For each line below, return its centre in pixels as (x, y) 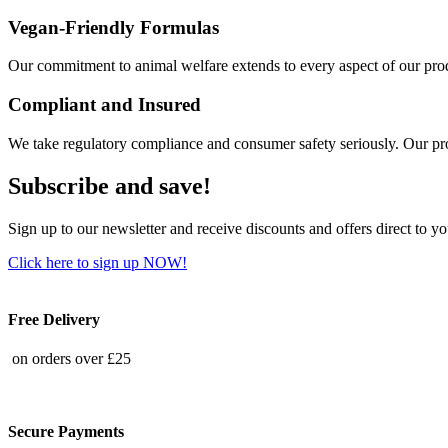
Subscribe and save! (109, 185)
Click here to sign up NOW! (97, 262)
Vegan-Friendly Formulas (113, 27)
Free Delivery (54, 319)
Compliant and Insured (104, 105)
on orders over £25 (71, 359)
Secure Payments (66, 432)
